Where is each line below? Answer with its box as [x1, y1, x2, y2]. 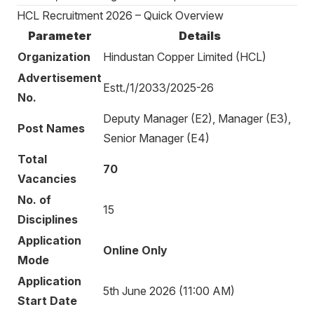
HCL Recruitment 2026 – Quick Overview [17, 8, 224, 22]
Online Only [103, 243, 168, 257]
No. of [18, 193, 51, 207]
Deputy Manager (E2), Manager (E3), [103, 111, 291, 125]
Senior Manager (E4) [103, 131, 210, 145]
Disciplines [18, 212, 78, 226]
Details [179, 29, 221, 43]
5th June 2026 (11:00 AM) [103, 284, 235, 298]
